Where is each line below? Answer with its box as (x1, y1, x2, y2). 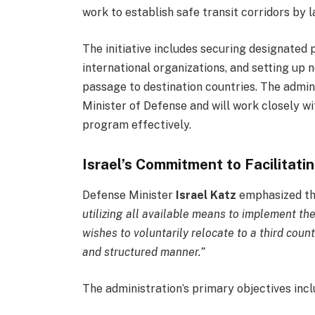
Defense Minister (82, 188, 176, 202)
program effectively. (82, 118, 192, 132)
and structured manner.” (82, 245, 206, 259)
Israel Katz (176, 188, 237, 202)
